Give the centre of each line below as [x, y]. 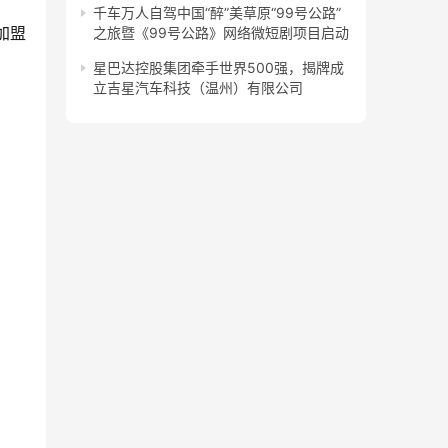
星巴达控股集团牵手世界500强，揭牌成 [218, 68]
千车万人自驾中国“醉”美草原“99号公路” [217, 13]
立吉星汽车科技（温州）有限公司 [198, 88]
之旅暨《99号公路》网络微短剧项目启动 [221, 33]
